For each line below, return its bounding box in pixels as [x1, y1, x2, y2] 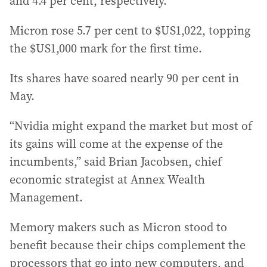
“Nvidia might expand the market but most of [10, 117, 252, 134]
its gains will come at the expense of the [10, 135, 223, 152]
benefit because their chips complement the [10, 237, 246, 253]
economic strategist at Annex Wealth [10, 171, 205, 188]
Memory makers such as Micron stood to [10, 219, 227, 235]
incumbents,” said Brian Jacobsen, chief [10, 153, 222, 170]
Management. [10, 189, 83, 206]
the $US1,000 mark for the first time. [10, 40, 202, 57]
